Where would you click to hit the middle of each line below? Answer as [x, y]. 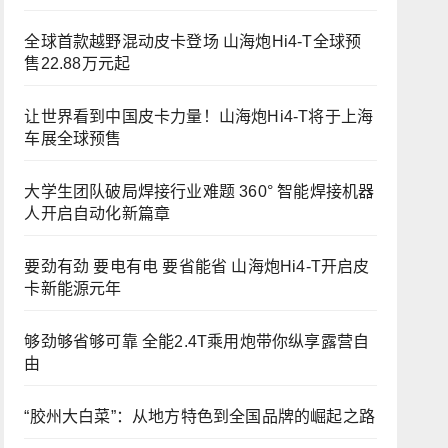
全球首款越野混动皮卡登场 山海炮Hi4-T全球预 [193, 41]
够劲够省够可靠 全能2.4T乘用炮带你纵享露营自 [197, 341]
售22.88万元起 [77, 63]
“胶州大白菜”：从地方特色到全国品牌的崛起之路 [199, 416]
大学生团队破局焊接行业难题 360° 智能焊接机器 [199, 191]
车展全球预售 [73, 138]
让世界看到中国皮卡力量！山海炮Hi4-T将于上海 [199, 116]
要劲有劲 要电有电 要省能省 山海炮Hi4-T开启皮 [197, 266]
